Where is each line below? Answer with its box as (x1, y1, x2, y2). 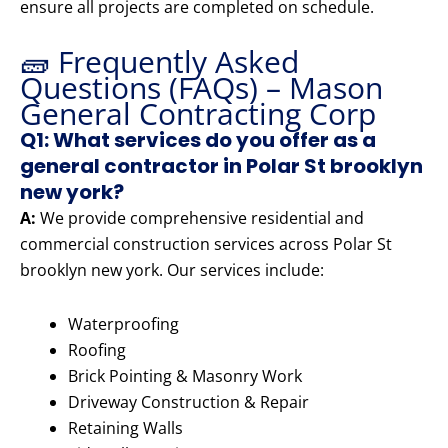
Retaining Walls (68, 417, 183, 440)
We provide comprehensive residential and (36, 207, 364, 230)
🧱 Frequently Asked (20, 41, 299, 83)
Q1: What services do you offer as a (20, 126, 376, 155)
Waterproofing (68, 313, 179, 336)
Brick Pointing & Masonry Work (68, 365, 302, 388)
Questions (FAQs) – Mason (20, 67, 383, 109)
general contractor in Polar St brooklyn (20, 152, 423, 181)
